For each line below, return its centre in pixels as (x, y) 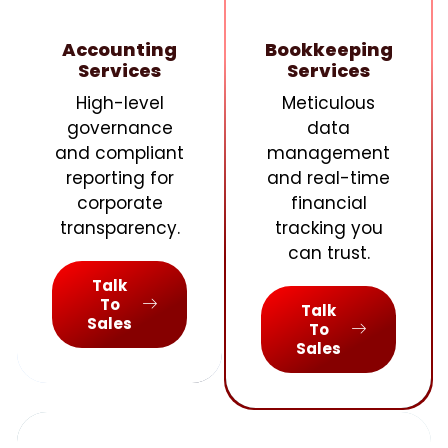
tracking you (328, 228)
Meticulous (328, 103)
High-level (119, 103)
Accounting (119, 49)
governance (119, 128)
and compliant (119, 153)
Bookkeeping (328, 49)
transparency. (119, 228)
